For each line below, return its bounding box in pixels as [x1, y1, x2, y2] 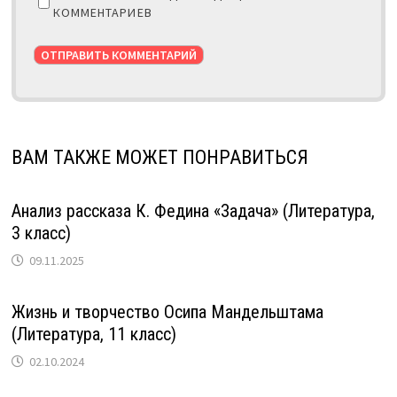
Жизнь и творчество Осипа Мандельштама [11, 300, 323, 323]
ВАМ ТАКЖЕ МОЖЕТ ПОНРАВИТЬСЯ [11, 145, 308, 168]
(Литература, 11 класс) [11, 323, 176, 345]
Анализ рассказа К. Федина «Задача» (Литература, [11, 199, 375, 222]
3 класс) [11, 222, 71, 244]
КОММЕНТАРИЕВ [52, 4, 152, 20]
